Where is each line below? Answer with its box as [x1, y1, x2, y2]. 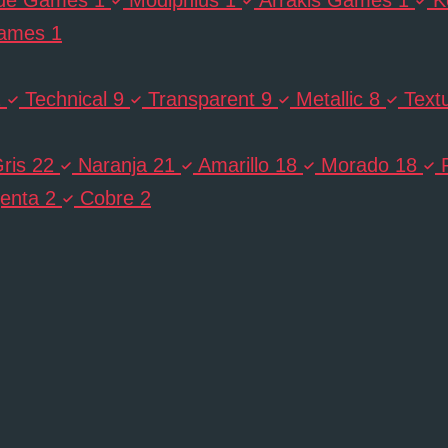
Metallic [296, 87, 363, 110]
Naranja [78, 153, 147, 176]
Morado [321, 153, 389, 176]
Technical [25, 87, 107, 110]
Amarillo [198, 153, 269, 176]
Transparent [148, 87, 255, 110]
